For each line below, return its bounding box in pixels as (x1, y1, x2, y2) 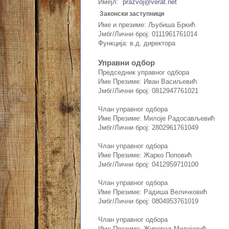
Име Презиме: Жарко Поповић (98, 151, 192, 159)
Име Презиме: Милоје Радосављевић (98, 114, 215, 123)
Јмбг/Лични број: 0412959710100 (98, 161, 198, 169)
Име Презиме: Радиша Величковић (98, 188, 207, 196)
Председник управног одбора (98, 68, 189, 77)
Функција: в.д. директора (98, 39, 175, 48)
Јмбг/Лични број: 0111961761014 (98, 30, 197, 38)
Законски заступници (98, 10, 164, 18)
